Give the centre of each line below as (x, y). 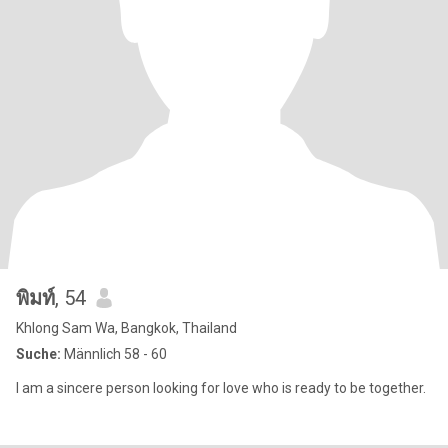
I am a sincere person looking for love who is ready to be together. (221, 388)
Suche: (38, 354)
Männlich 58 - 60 (114, 354)
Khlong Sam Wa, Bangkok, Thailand (126, 328)
